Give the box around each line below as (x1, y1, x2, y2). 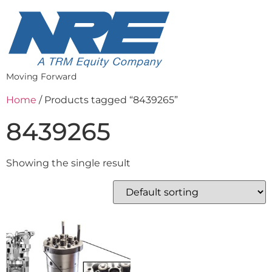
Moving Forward (6, 71, 76, 82)
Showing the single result (6, 157, 131, 169)
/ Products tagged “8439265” (36, 94, 178, 106)
